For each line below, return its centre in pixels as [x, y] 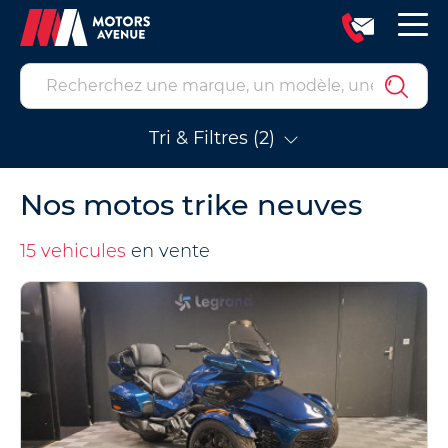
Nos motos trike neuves [191, 204]
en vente [168, 251]
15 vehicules [73, 251]
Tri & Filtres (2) [212, 138]
